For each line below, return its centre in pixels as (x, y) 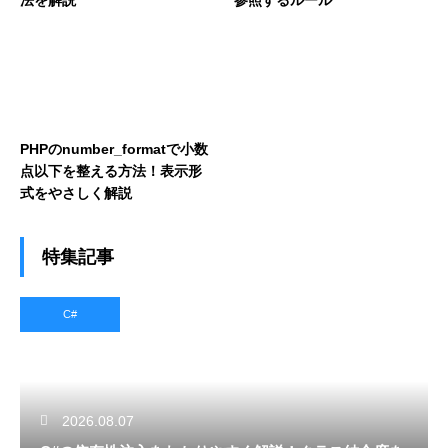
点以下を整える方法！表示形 (111, 170)
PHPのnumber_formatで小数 (114, 148)
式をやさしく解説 (76, 192)
